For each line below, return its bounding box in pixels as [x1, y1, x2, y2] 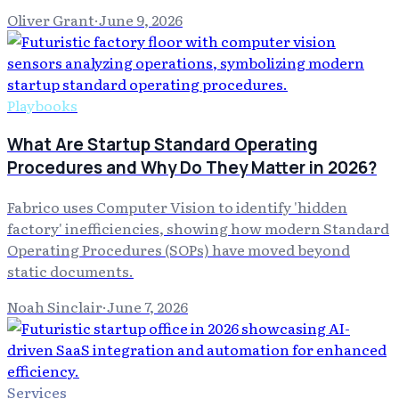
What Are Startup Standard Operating [7, 133, 318, 157]
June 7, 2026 [107, 295, 188, 317]
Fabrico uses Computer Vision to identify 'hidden [7, 195, 347, 217]
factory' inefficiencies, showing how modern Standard [7, 216, 389, 239]
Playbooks [7, 94, 77, 117]
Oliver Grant [7, 9, 94, 31]
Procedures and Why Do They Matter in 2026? [7, 156, 377, 180]
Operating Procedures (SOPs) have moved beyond [7, 238, 350, 260]
